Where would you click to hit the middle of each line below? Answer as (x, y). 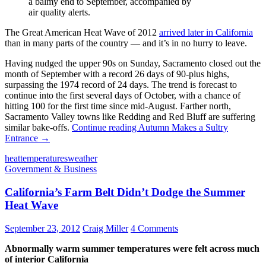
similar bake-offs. (38, 128)
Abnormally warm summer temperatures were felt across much (132, 248)
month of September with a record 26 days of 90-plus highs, (117, 74)
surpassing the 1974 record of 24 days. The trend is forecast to (121, 85)
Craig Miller (105, 228)
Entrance (21, 138)
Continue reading (105, 128)
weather (83, 159)
